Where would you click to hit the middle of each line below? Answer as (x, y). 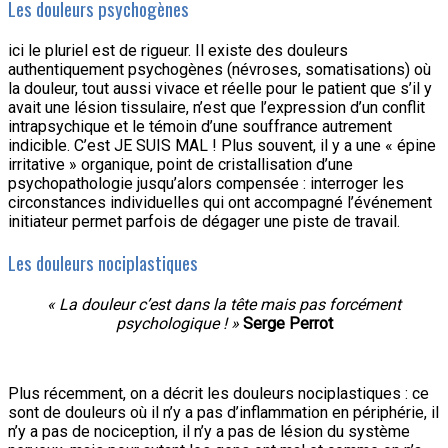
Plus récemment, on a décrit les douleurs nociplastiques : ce (218, 393)
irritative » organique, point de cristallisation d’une (180, 164)
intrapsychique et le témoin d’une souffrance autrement (200, 126)
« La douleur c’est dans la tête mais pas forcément (224, 304)
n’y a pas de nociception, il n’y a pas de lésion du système (209, 431)
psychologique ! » (177, 323)
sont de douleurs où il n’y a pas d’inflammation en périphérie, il (223, 412)
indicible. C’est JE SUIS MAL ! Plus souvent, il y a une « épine (222, 145)
